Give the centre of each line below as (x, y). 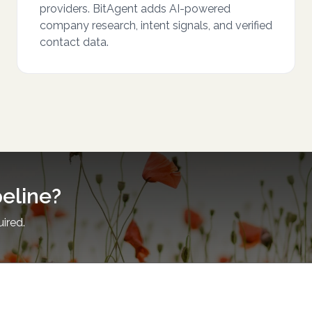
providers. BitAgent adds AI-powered (135, 9)
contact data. (74, 42)
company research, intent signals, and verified (156, 25)
